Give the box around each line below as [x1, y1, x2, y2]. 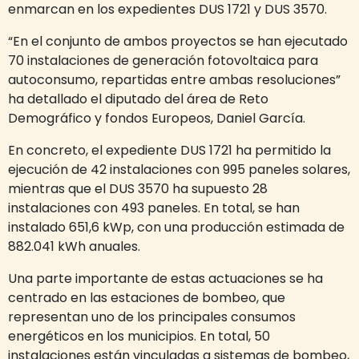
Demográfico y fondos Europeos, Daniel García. [8, 109, 305, 127]
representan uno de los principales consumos [8, 308, 296, 326]
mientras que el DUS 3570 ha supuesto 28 [8, 179, 268, 198]
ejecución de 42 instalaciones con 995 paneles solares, [8, 160, 350, 179]
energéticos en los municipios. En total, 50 [8, 327, 270, 345]
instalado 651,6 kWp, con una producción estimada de [8, 218, 345, 236]
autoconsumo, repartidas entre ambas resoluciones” [8, 71, 341, 89]
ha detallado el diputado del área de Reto [8, 90, 268, 108]
